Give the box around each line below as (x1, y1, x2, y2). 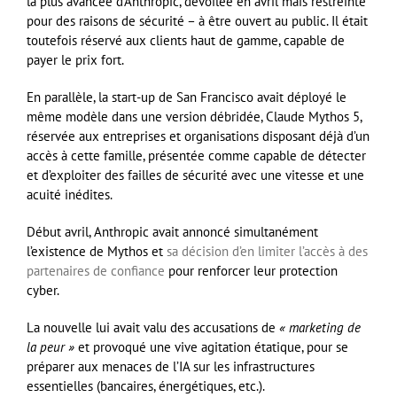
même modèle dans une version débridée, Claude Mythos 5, (27, 108, 362, 126)
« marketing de (279, 319, 361, 337)
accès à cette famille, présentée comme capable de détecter (27, 147, 366, 165)
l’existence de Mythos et (27, 243, 167, 261)
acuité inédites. (27, 186, 113, 204)
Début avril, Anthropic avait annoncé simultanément (27, 223, 318, 241)
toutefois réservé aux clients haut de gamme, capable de (27, 32, 345, 50)
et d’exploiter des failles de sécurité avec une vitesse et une (27, 167, 364, 184)
